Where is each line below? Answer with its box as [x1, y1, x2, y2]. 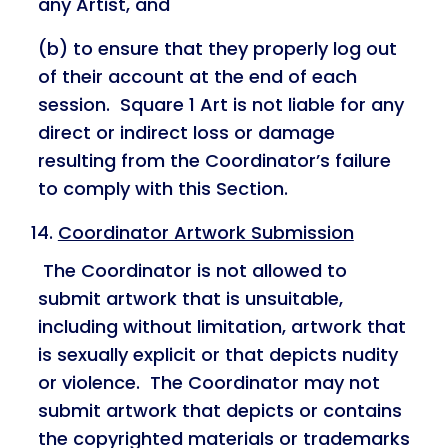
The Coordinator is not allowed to [42, 258, 347, 283]
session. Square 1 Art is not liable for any [37, 92, 404, 117]
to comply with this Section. [37, 176, 288, 201]
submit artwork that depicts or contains [37, 398, 402, 423]
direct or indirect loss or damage [37, 120, 335, 145]
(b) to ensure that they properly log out [37, 36, 397, 61]
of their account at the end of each [37, 64, 357, 89]
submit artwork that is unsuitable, [37, 286, 343, 311]
